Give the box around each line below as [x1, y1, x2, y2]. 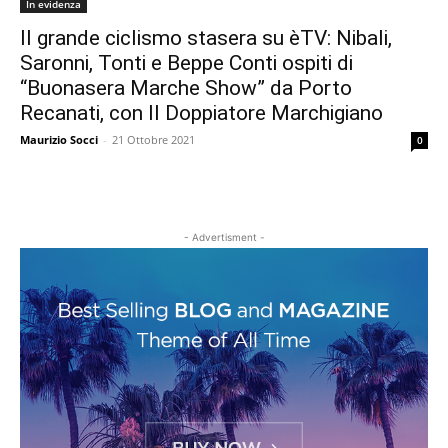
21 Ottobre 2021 [112, 132, 195, 148]
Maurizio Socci [20, 132, 98, 148]
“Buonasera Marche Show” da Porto [20, 76, 352, 101]
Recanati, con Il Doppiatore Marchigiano [20, 101, 383, 126]
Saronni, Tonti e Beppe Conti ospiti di [20, 51, 353, 76]
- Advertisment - [183, 231, 265, 244]
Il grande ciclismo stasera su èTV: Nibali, [20, 26, 392, 51]
